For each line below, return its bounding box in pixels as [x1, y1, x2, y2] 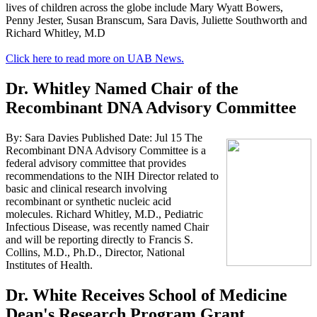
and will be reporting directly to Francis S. [6, 233, 193, 246]
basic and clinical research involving [6, 182, 167, 195]
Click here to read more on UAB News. [6, 52, 184, 64]
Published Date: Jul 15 [81, 131, 182, 144]
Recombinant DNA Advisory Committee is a [6, 144, 206, 156]
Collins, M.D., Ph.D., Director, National [6, 246, 185, 258]
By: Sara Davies [6, 131, 79, 144]
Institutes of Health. [6, 258, 93, 271]
